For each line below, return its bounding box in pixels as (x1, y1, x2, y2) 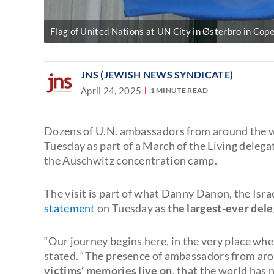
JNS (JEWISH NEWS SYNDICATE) (81, 68, 234, 80)
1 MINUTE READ (150, 86, 209, 95)
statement (44, 201, 98, 215)
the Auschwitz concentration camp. (44, 153, 217, 167)
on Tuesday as (97, 201, 168, 215)
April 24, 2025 (81, 84, 142, 96)
